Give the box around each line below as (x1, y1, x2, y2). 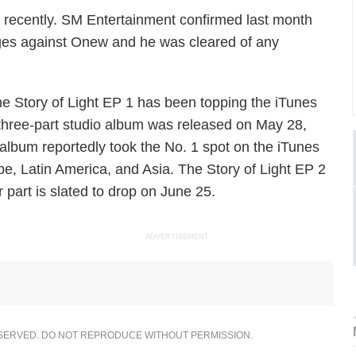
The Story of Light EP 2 (178, 161, 327, 177)
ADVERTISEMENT (145, 233, 209, 241)
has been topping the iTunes (133, 95, 318, 110)
